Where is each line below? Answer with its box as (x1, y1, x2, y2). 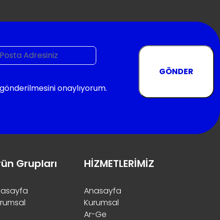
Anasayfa (84, 185, 121, 196)
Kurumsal (84, 196, 119, 208)
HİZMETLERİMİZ (84, 156, 154, 170)
